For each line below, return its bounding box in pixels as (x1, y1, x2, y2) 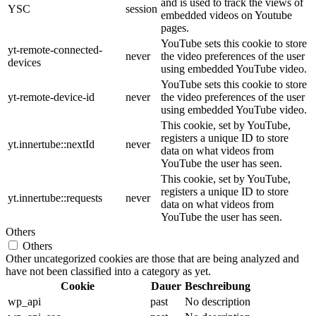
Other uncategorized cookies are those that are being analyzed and (6, 253, 299, 265)
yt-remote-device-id (8, 91, 95, 104)
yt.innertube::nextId (8, 138, 95, 151)
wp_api (8, 296, 41, 308)
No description (185, 296, 250, 308)
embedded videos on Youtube (161, 9, 292, 22)
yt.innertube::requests (8, 192, 102, 205)
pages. (161, 22, 189, 35)
